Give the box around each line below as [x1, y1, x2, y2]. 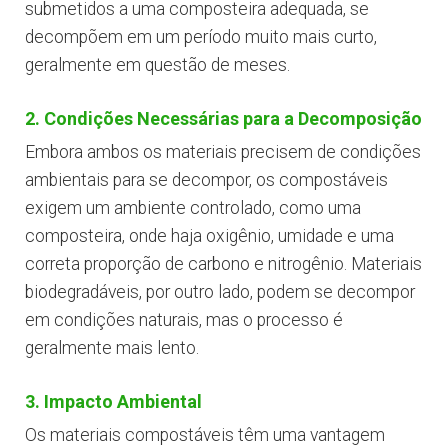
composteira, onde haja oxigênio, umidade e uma [25, 226, 394, 247]
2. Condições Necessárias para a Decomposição [25, 108, 422, 130]
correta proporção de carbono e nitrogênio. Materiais [25, 254, 422, 275]
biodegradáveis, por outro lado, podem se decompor [25, 282, 415, 303]
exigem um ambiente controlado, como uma [25, 198, 361, 219]
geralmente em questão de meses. [25, 55, 290, 76]
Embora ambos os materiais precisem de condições [25, 142, 421, 163]
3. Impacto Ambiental [25, 391, 202, 413]
